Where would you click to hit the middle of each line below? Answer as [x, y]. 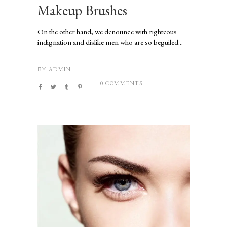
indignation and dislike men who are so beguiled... [110, 42]
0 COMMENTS [121, 83]
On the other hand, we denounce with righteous [107, 32]
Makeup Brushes [82, 10]
